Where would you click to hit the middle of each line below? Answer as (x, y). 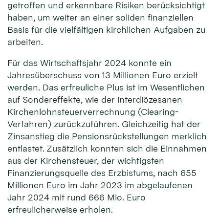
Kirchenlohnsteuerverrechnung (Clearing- (93, 112)
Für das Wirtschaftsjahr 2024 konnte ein (89, 63)
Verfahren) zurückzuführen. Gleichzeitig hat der (104, 124)
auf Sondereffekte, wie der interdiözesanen (95, 100)
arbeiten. (25, 42)
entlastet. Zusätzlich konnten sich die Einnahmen (107, 149)
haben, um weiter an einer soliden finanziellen (100, 18)
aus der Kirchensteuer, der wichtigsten (86, 161)
